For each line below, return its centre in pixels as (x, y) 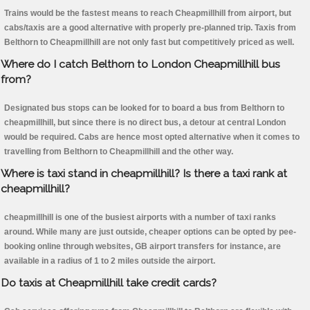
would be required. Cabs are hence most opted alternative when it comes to (152, 137)
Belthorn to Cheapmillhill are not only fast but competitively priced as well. (149, 43)
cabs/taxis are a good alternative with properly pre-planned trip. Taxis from (150, 28)
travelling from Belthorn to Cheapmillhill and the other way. (119, 152)
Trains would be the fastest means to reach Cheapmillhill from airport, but (148, 13)
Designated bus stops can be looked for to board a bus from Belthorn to (144, 108)
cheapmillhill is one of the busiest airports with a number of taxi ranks (140, 218)
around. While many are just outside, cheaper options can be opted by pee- (150, 232)
